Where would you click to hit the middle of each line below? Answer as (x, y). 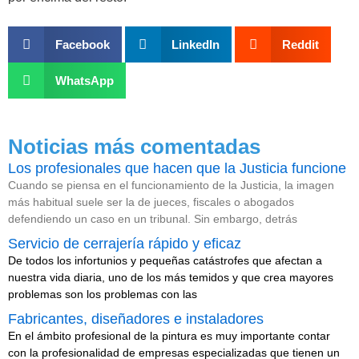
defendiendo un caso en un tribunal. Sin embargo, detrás (153, 219)
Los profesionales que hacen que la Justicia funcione (177, 168)
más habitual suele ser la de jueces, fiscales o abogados (151, 202)
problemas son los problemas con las (103, 294)
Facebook (82, 44)
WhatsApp (84, 80)
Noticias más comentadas (134, 147)
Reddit (300, 44)
